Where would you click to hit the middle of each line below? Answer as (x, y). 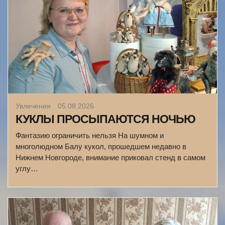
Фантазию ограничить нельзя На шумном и (90, 135)
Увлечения (34, 106)
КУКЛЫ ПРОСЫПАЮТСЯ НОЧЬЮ (105, 119)
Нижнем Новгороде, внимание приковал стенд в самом (110, 157)
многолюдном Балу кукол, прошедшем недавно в (101, 146)
